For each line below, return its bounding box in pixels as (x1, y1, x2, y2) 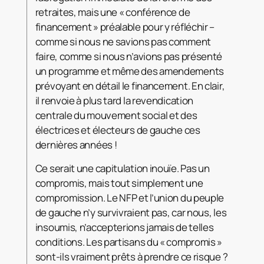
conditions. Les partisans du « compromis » (35, 235, 223, 249)
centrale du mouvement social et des (35, 108, 197, 122)
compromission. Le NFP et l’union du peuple (35, 190, 225, 204)
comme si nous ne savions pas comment (35, 34, 211, 48)
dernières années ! (35, 137, 119, 151)
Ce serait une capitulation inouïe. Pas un (35, 161, 210, 175)
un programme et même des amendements (35, 64, 224, 78)
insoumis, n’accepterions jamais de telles (35, 220, 214, 234)
